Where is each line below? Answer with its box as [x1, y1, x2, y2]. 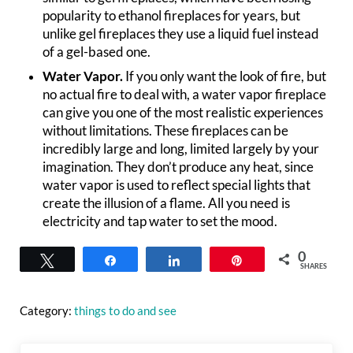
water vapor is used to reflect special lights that [43, 177, 311, 194]
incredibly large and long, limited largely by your [43, 141, 320, 158]
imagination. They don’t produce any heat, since [43, 159, 314, 176]
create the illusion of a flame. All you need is [43, 195, 291, 212]
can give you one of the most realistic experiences [43, 105, 324, 121]
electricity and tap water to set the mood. [43, 214, 278, 230]
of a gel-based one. [43, 44, 151, 61]
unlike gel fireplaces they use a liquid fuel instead [43, 26, 320, 43]
